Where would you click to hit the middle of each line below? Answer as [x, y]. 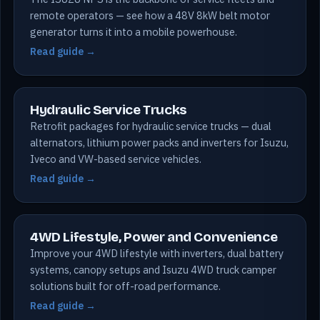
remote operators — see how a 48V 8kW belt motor [150, 15]
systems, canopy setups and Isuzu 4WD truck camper [153, 270]
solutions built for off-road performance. [125, 286]
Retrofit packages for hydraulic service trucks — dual [151, 126]
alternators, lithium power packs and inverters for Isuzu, [159, 142]
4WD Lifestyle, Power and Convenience [154, 237]
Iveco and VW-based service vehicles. [116, 159]
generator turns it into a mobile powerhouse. [134, 32]
